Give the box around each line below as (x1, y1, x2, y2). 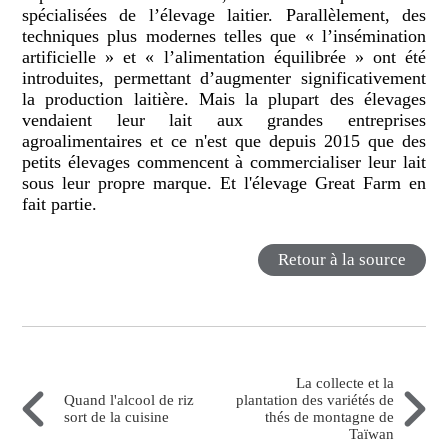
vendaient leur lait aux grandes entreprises (22, 110, 426, 131)
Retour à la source (277, 249, 406, 269)
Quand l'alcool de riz (64, 391, 195, 408)
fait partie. (22, 194, 103, 215)
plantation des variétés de (235, 391, 394, 408)
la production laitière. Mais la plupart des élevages (22, 89, 426, 110)
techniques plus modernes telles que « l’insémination (22, 26, 426, 47)
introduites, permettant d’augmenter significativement (22, 68, 426, 89)
